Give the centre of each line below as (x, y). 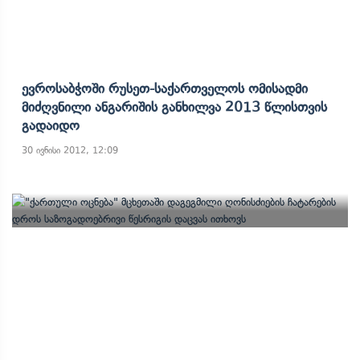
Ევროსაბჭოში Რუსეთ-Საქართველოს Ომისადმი (165, 88)
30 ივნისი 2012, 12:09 (70, 150)
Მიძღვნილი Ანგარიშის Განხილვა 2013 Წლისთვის (174, 107)
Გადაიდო (51, 125)
